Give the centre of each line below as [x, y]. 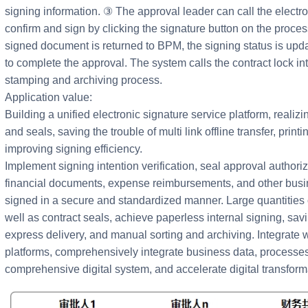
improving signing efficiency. [74, 148]
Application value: [48, 97]
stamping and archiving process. [84, 80]
